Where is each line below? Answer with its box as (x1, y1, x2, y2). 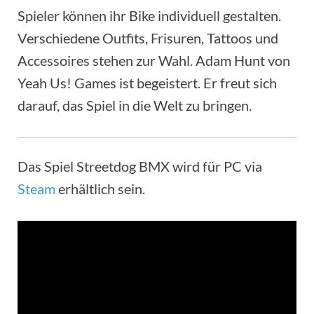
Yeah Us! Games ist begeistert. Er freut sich (18, 74, 277, 92)
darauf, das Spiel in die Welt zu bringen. (18, 97, 252, 114)
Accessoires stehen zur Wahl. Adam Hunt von (18, 52, 290, 69)
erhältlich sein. (55, 180, 145, 198)
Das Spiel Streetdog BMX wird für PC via (18, 158, 262, 175)
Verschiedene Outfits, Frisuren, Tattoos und (18, 29, 278, 47)
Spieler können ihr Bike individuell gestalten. (18, 7, 281, 25)
